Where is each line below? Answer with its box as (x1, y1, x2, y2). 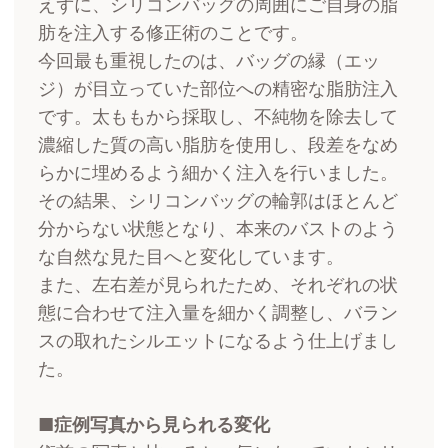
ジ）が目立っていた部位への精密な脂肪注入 (38, 78, 399, 100)
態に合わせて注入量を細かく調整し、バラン (38, 302, 399, 324)
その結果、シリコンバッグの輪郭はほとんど (38, 190, 399, 212)
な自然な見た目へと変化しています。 (38, 246, 345, 268)
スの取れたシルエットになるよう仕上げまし (38, 330, 399, 352)
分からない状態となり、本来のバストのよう (38, 218, 399, 240)
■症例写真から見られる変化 (38, 414, 271, 436)
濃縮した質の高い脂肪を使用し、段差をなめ (38, 134, 399, 156)
